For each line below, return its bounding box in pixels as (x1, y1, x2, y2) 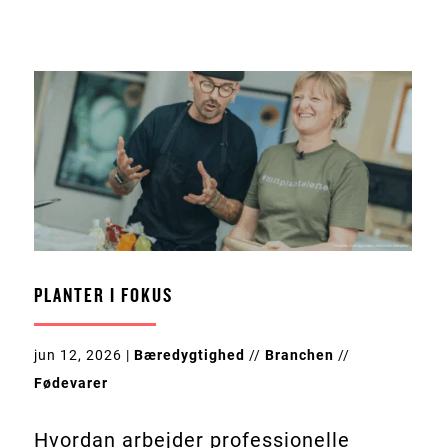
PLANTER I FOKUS (33, 284, 173, 307)
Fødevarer (33, 374, 108, 391)
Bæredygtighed (133, 346, 245, 363)
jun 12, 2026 (33, 346, 122, 363)
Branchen (264, 346, 334, 363)
